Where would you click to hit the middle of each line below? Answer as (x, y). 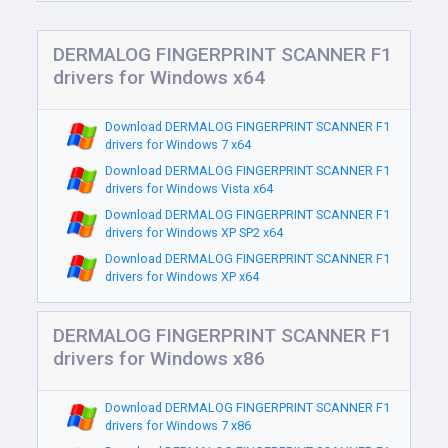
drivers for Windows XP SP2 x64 (193, 232)
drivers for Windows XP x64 (181, 276)
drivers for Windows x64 (159, 77)
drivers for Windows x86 (159, 358)
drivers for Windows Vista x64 (188, 188)
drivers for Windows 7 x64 (177, 144)
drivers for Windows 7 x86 (177, 425)
